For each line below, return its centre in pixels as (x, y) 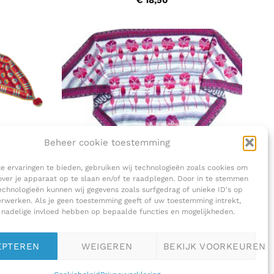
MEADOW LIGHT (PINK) (152, 225)
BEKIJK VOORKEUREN (215, 246)
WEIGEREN (107, 246)
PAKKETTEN (152, 202)
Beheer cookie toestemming (107, 143)
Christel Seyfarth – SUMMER (152, 214)
